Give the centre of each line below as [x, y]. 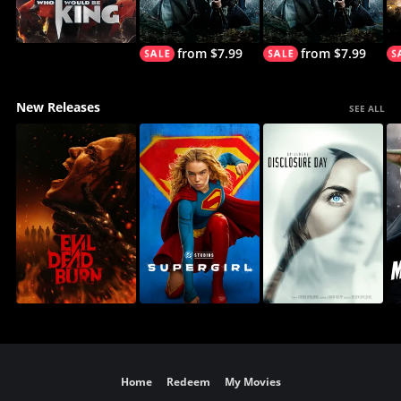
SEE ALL [367, 108]
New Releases [58, 107]
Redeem [188, 382]
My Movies [252, 382]
